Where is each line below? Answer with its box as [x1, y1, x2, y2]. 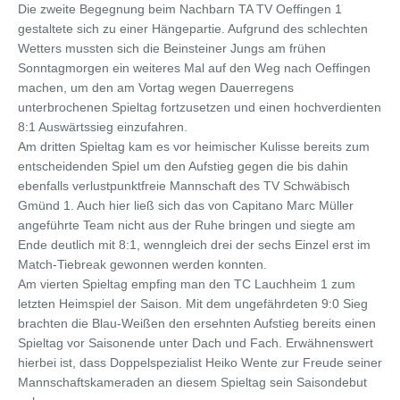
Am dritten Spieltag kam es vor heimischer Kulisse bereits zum [18, 138, 370, 154]
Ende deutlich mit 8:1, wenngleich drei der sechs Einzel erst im [18, 237, 371, 252]
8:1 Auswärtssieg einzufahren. [18, 119, 187, 134]
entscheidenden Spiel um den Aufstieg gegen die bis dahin [18, 158, 348, 173]
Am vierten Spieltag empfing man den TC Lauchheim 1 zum [18, 276, 355, 291]
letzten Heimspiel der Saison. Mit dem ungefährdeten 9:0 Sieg [18, 296, 368, 311]
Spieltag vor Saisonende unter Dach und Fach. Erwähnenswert [18, 335, 373, 350]
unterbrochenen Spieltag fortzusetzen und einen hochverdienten [18, 99, 381, 114]
